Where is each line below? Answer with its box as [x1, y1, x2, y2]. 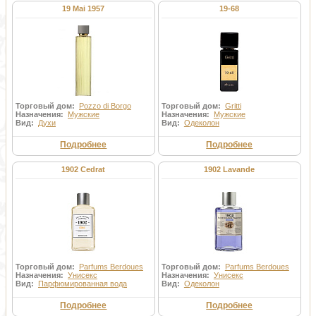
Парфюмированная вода [38, 279, 127, 288]
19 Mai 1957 [62, 4, 105, 13]
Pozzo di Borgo [79, 102, 131, 110]
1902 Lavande [204, 165, 255, 174]
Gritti [224, 102, 241, 110]
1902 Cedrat [61, 165, 106, 174]
